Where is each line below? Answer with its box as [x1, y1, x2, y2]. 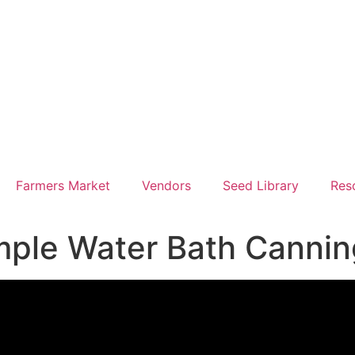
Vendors [142, 177, 191, 194]
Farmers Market [16, 177, 110, 194]
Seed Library [223, 177, 299, 194]
